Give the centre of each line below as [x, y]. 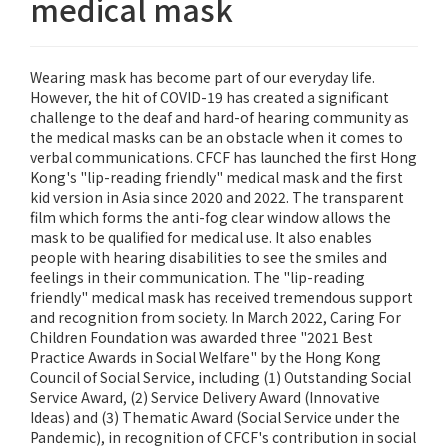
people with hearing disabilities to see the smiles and [208, 257]
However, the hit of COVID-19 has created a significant [209, 97]
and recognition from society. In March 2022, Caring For [215, 317]
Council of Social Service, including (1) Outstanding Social [220, 377]
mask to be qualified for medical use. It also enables [201, 237]
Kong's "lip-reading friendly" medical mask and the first [216, 177]
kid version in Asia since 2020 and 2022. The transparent [217, 197]
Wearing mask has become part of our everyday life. [202, 77]
